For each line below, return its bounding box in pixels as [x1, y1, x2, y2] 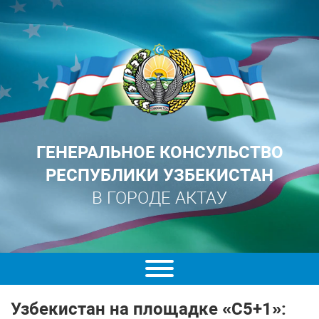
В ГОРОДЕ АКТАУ [92, 188, 227, 208]
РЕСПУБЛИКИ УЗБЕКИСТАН [46, 165, 273, 185]
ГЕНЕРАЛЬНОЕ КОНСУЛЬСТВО [36, 142, 283, 162]
